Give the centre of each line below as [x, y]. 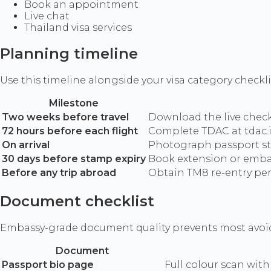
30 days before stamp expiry [74, 159]
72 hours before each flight [70, 131]
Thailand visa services [78, 27]
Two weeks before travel [65, 117]
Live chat [47, 16]
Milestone [74, 103]
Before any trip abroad [59, 173]
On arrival [26, 145]
